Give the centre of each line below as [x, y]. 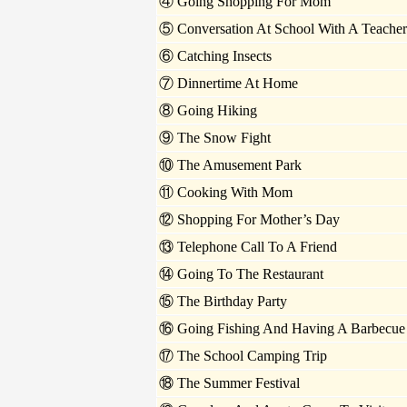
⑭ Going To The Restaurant [241, 274]
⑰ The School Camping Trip [243, 356]
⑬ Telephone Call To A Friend [248, 247]
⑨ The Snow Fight [215, 138]
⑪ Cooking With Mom [226, 193]
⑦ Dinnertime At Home [228, 84]
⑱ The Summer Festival [229, 383]
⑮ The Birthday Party [223, 302]
